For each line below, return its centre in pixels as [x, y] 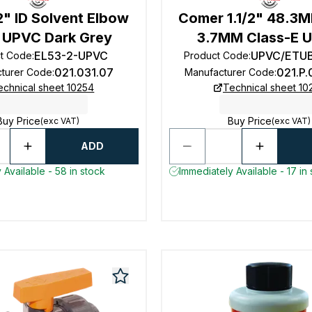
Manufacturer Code [229, 72]
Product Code [216, 55]
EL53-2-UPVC [71, 56]
